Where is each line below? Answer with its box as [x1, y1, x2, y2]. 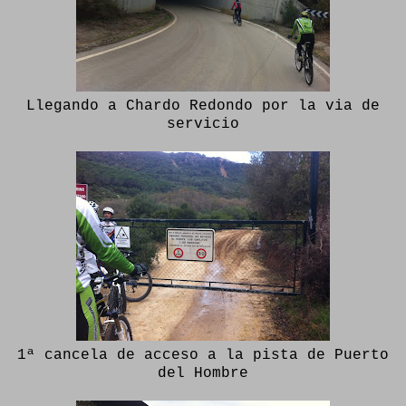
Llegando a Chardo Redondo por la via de [26, 98, 380, 114]
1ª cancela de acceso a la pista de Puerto [17, 347, 389, 363]
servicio [167, 116, 239, 132]
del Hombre [158, 365, 248, 382]
